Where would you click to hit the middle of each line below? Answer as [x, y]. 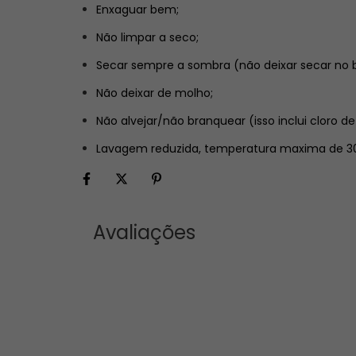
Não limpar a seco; [147, 37]
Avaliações [144, 232]
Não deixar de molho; [155, 93]
